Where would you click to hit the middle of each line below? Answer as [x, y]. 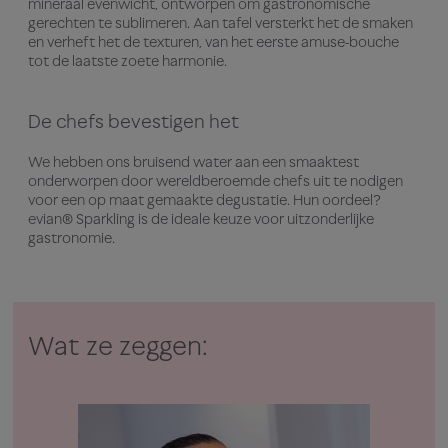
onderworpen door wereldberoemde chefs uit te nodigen [215, 181]
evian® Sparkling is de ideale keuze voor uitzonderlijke [201, 219]
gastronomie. [71, 238]
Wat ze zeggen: [118, 346]
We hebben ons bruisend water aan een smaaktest [193, 162]
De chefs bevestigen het [133, 121]
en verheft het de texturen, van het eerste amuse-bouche [213, 42]
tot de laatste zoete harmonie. [127, 61]
